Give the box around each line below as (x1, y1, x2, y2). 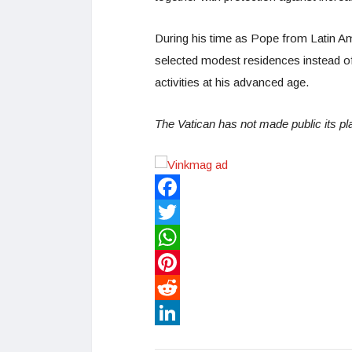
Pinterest (155, 280, 201, 295)
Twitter (155, 230, 189, 244)
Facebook (155, 205, 207, 219)
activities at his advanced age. (155, 75, 309, 89)
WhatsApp (155, 255, 208, 269)
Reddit (155, 306, 188, 320)
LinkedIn (155, 331, 199, 345)
